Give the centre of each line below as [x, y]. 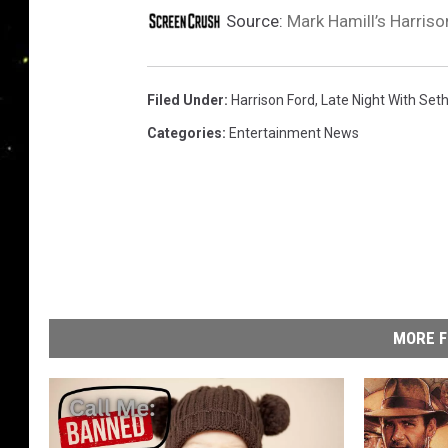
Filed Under [185, 100]
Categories [184, 133]
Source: [254, 21]
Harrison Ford [273, 100]
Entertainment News [294, 133]
